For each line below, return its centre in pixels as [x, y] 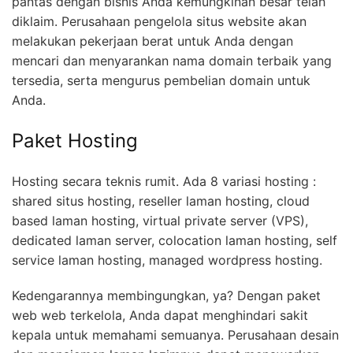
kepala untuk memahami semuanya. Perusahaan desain [175, 334]
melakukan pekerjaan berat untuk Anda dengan [152, 41]
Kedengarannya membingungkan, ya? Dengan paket [166, 295]
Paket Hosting [75, 140]
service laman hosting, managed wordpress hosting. [167, 260]
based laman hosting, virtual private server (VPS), [160, 220]
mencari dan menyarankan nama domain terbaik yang [172, 60]
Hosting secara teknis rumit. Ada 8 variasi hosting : [164, 181]
